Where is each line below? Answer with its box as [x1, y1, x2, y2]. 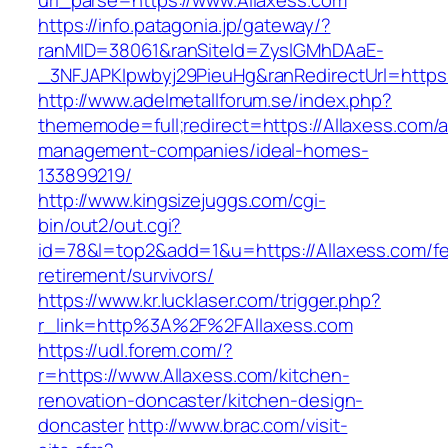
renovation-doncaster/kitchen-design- [38, 387, 364, 414]
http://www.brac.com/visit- [128, 412, 348, 439]
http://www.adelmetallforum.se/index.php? [38, 87, 392, 114]
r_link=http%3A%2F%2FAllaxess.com [38, 312, 353, 339]
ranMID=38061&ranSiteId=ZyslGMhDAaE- [38, 37, 384, 64]
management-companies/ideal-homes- [38, 137, 369, 164]
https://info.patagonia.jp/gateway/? [38, 12, 331, 39]
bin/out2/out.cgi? [38, 212, 182, 239]
